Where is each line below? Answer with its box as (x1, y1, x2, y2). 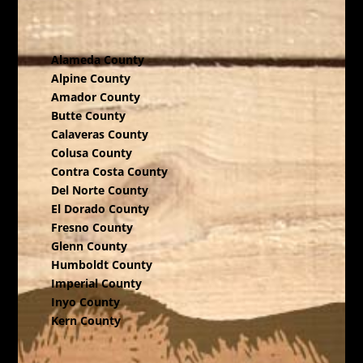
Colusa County (50, 144, 132, 160)
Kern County (50, 312, 121, 328)
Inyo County (50, 293, 120, 310)
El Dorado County (50, 200, 149, 216)
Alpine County (50, 70, 130, 86)
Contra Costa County (50, 163, 168, 179)
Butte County (50, 107, 126, 123)
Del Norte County (50, 181, 148, 198)
